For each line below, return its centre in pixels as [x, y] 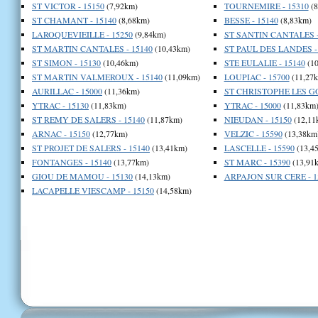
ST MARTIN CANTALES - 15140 [92, 48]
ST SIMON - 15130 [66, 62]
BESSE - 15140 [251, 20]
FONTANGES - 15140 [72, 161]
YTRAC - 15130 [60, 105]
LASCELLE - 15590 [259, 147]
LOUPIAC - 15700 [257, 76]
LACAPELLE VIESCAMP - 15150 [93, 190]
